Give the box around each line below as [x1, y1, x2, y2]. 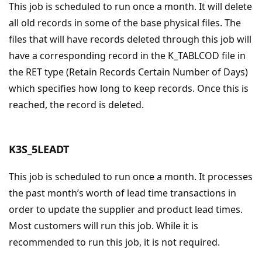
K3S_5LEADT [9, 142, 69, 156]
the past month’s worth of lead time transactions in [9, 187, 236, 199]
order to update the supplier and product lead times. [9, 203, 243, 216]
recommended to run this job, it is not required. [9, 236, 220, 249]
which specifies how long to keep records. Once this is [9, 82, 249, 95]
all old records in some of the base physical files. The [9, 16, 241, 29]
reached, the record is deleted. [9, 98, 144, 111]
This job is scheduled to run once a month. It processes [9, 170, 253, 183]
